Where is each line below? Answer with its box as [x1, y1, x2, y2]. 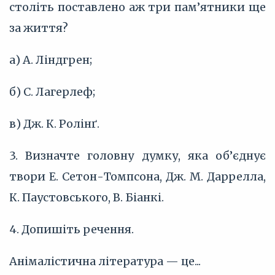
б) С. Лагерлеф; [9, 85, 95, 99]
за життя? [9, 21, 68, 35]
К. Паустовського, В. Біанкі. [9, 190, 164, 204]
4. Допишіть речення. [9, 222, 134, 236]
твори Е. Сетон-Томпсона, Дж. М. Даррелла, [9, 169, 266, 184]
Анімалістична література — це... [9, 254, 201, 268]
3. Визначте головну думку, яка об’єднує [9, 149, 266, 163]
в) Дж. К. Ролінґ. [9, 117, 99, 131]
